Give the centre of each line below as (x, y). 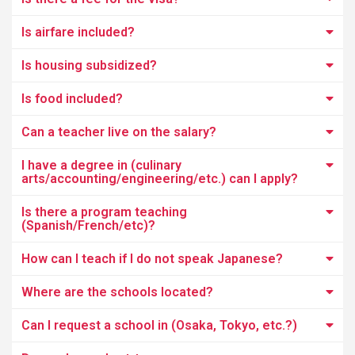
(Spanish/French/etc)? (88, 225)
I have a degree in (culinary (101, 165)
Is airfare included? (78, 32)
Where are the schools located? (117, 292)
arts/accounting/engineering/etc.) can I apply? (160, 179)
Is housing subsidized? (89, 65)
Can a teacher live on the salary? (119, 132)
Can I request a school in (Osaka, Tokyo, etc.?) (159, 325)
